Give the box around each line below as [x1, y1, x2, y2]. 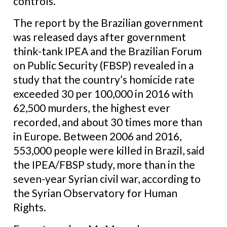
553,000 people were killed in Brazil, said [13, 143, 205, 157]
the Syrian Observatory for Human [13, 186, 177, 199]
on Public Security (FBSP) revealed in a [13, 58, 194, 71]
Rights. [13, 200, 46, 213]
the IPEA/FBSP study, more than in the [13, 158, 195, 171]
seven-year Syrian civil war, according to [13, 172, 201, 185]
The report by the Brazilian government [13, 16, 203, 29]
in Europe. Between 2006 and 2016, [13, 129, 181, 142]
